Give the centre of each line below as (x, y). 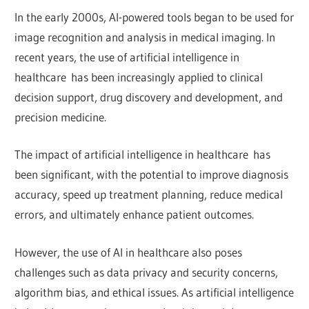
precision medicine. (61, 117)
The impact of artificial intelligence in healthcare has (143, 154)
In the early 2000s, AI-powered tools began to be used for (154, 17)
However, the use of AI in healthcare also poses (129, 252)
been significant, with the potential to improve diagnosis (152, 175)
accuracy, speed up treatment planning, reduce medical (149, 195)
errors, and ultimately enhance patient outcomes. (134, 215)
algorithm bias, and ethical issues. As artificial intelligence (154, 292)
